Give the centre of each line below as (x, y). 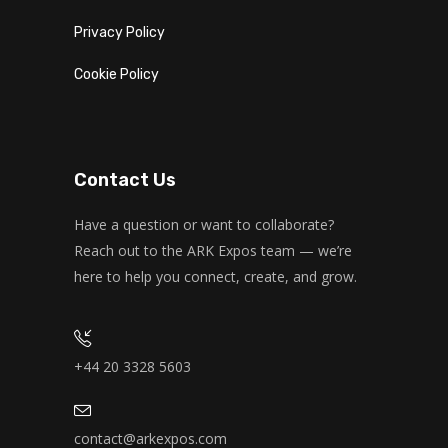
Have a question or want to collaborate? (204, 224)
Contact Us (125, 180)
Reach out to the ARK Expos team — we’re (213, 250)
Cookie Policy (116, 74)
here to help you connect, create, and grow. (215, 276)
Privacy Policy (119, 32)
